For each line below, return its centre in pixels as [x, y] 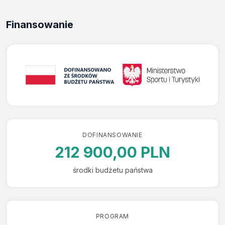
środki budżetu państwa [113, 170]
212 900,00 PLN [113, 152]
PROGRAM [113, 216]
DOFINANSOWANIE [113, 135]
